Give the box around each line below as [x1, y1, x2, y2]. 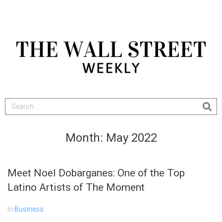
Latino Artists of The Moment [7, 181, 145, 194]
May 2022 [106, 131, 157, 145]
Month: [65, 131, 106, 145]
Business [14, 205, 44, 214]
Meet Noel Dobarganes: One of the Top [7, 167, 185, 179]
